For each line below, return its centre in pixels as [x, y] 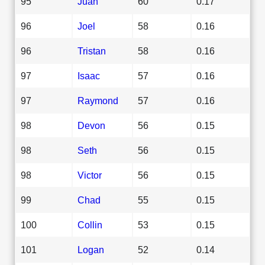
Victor [90, 175]
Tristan [92, 51]
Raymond [98, 100]
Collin [90, 224]
